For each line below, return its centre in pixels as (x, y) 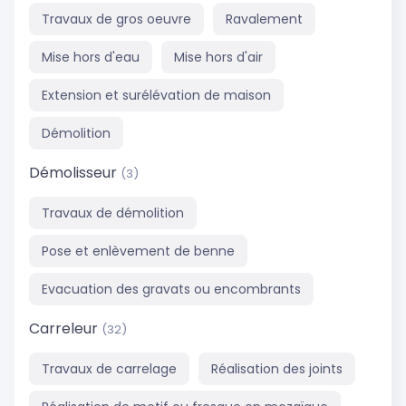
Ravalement (264, 19)
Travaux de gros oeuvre (116, 19)
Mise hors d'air (218, 58)
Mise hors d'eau (91, 58)
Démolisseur (75, 173)
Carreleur (65, 328)
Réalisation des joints (277, 368)
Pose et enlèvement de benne (138, 251)
